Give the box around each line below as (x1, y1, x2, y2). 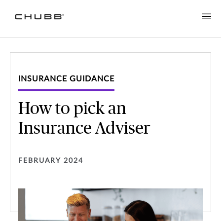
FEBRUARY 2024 (18, 157, 83, 165)
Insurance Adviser (18, 120, 150, 138)
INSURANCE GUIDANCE (18, 75, 114, 83)
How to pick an (18, 101, 126, 118)
